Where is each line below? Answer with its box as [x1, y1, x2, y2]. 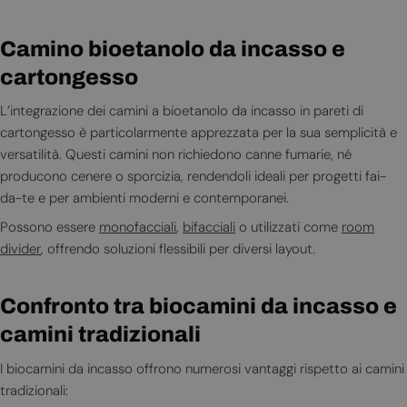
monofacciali [99, 218, 176, 237]
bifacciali [183, 218, 235, 237]
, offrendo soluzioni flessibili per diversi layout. [41, 240, 315, 259]
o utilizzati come [235, 218, 342, 237]
